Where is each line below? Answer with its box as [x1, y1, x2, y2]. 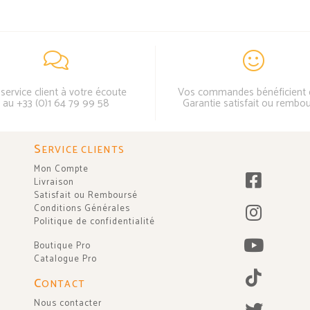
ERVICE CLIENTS [42, 142, 125, 158]
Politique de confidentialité [34, 214, 155, 229]
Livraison [34, 174, 74, 190]
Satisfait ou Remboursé [34, 188, 138, 203]
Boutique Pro [34, 238, 91, 253]
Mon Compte [34, 161, 89, 176]
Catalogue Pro [34, 251, 97, 266]
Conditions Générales [34, 201, 130, 216]
